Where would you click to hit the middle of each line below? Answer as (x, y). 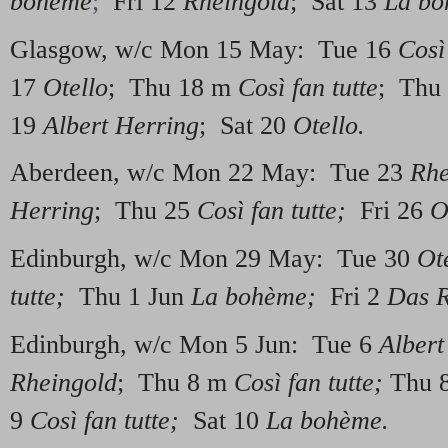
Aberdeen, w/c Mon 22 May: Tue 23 (210, 173)
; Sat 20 (246, 125)
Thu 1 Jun (135, 297)
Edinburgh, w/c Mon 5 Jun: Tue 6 (194, 344)
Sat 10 (226, 420)
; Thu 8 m (175, 382)
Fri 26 (391, 211)
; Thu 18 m (173, 87)
